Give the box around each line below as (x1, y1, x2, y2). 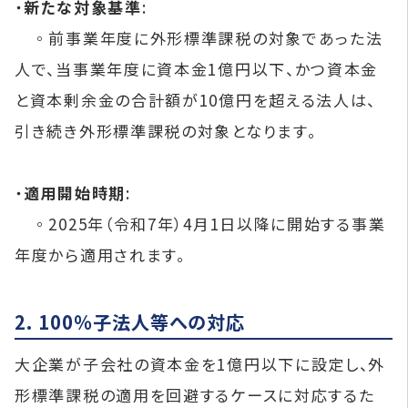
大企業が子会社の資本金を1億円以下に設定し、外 (15, 352, 386, 375)
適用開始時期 (23, 180, 126, 204)
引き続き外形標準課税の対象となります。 (15, 118, 317, 142)
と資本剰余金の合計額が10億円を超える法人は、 (15, 87, 377, 111)
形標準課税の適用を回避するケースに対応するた (15, 382, 375, 406)
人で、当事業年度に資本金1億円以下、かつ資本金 (15, 56, 379, 80)
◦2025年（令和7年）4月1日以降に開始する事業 (15, 211, 386, 235)
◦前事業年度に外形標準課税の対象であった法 (15, 25, 383, 49)
